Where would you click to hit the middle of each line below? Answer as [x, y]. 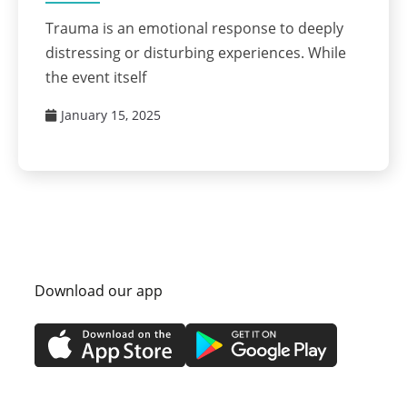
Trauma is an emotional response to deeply [194, 29]
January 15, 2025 [111, 115]
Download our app [99, 291]
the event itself [96, 78]
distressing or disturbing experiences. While [196, 53]
